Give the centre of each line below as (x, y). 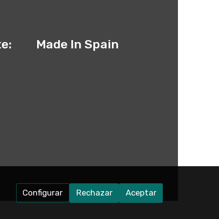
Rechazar (94, 193)
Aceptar (141, 193)
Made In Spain (77, 44)
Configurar (43, 193)
